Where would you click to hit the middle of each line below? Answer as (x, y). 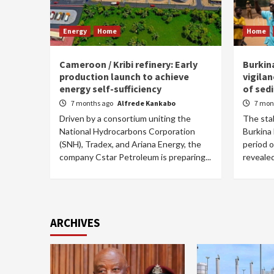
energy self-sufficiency (110, 89)
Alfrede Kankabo (146, 103)
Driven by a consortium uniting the (125, 118)
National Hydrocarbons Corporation (127, 131)
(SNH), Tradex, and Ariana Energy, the (130, 144)
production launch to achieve (124, 76)
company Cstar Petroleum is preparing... (135, 157)
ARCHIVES (75, 223)
